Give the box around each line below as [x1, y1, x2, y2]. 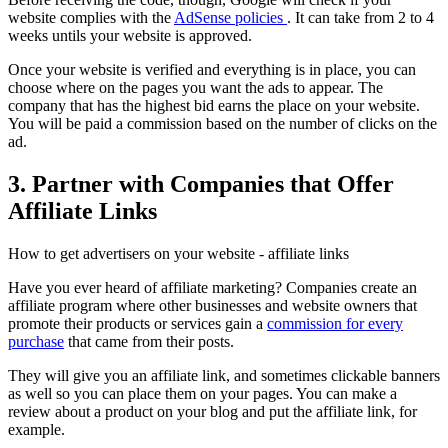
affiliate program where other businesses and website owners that [8, 296, 417, 314]
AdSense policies [174, 9, 287, 27]
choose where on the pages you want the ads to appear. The [8, 79, 383, 97]
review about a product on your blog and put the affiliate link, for [8, 402, 417, 420]
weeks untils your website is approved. [8, 27, 256, 45]
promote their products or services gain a [8, 314, 267, 332]
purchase [8, 332, 64, 350]
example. [8, 420, 65, 438]
